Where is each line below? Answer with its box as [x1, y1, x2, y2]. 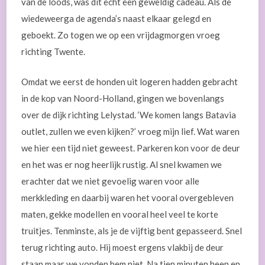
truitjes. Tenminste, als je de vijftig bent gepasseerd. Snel [21, 225, 243, 236]
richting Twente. [21, 46, 86, 57]
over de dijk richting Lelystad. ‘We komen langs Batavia [21, 109, 237, 120]
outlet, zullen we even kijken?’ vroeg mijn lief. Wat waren [21, 125, 240, 137]
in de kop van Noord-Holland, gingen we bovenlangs [21, 92, 225, 104]
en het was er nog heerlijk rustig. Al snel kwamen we [21, 159, 222, 170]
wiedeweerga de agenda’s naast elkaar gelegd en [21, 13, 212, 24]
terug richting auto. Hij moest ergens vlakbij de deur [21, 241, 224, 253]
